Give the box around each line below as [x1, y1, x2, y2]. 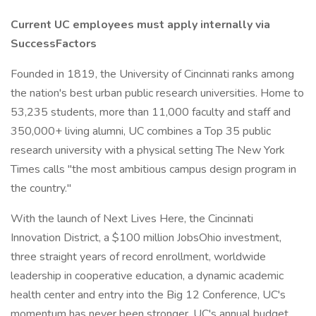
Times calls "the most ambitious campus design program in [11, 162, 296, 177]
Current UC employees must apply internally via [11, 17, 270, 32]
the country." [11, 181, 71, 196]
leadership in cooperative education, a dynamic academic [11, 268, 284, 284]
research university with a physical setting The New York [11, 142, 285, 158]
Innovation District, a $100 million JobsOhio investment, [11, 230, 281, 245]
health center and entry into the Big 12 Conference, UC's [11, 287, 286, 303]
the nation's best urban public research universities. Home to [11, 85, 304, 101]
